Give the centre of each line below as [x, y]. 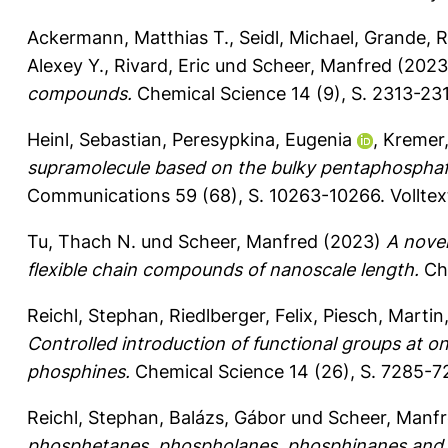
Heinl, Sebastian [94, 139]
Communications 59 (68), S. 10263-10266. [208, 195]
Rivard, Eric [162, 65]
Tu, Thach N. [81, 241]
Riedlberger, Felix [241, 315]
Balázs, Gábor [227, 417]
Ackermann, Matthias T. [128, 37]
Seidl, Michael [296, 37]
